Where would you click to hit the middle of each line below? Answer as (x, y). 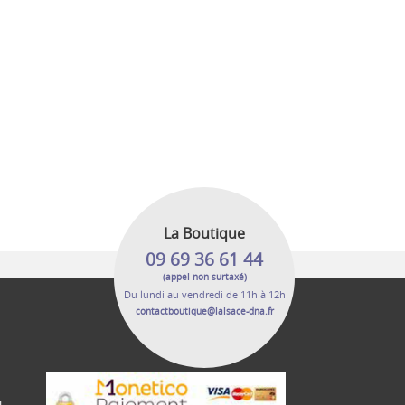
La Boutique (204, 233)
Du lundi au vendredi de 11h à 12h (204, 294)
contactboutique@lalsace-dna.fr (204, 311)
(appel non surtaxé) (204, 277)
